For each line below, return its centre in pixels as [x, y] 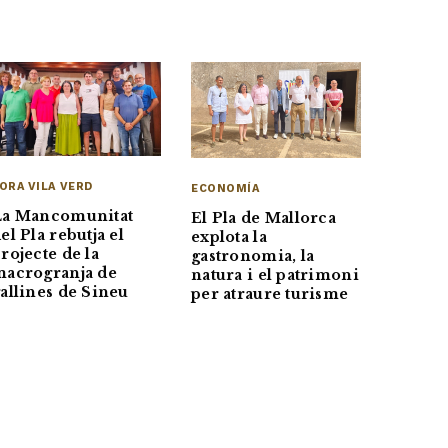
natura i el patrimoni [275, 274]
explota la [229, 236]
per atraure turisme [270, 293]
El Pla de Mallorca [264, 217]
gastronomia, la [253, 255]
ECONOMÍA [225, 188]
